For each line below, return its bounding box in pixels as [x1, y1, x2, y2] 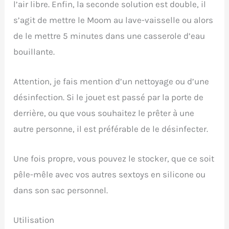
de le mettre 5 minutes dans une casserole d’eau [13, 30, 205, 41]
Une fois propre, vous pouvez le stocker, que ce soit [13, 153, 215, 164]
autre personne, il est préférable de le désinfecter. [13, 123, 209, 134]
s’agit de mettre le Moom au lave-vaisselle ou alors [13, 14, 214, 25]
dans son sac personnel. [13, 185, 108, 195]
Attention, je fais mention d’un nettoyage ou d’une [13, 76, 210, 86]
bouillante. [13, 46, 55, 57]
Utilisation [13, 215, 55, 225]
